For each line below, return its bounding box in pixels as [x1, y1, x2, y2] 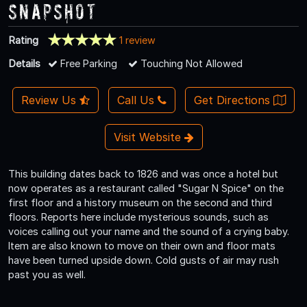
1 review [119, 34, 156, 46]
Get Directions [193, 93, 273, 107]
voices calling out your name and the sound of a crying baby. [8, 225, 289, 237]
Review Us [21, 93, 80, 107]
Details [9, 57, 40, 69]
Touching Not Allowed [138, 57, 243, 69]
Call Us [117, 93, 154, 107]
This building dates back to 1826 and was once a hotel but [8, 167, 278, 180]
